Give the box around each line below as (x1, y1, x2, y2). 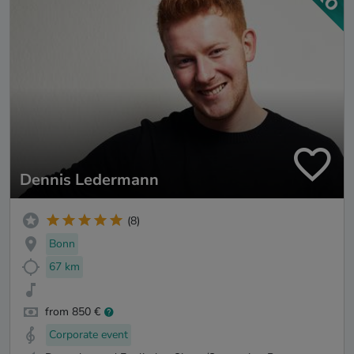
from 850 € (45, 304, 100, 320)
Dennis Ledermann (20, 169, 159, 191)
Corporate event (49, 327, 128, 343)
